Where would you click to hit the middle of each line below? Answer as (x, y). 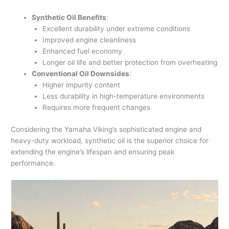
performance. (33, 163)
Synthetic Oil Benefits (69, 18)
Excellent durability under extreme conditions (116, 29)
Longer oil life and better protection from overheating (130, 63)
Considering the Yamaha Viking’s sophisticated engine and (106, 129)
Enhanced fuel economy (82, 51)
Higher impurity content (81, 85)
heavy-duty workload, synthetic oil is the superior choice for (110, 140)
